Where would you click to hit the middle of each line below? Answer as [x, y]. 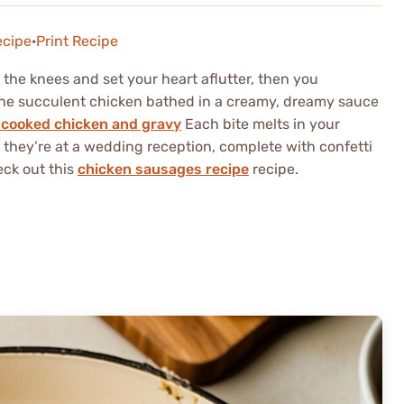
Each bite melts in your [261, 124]
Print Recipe [77, 41]
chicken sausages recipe [163, 169]
